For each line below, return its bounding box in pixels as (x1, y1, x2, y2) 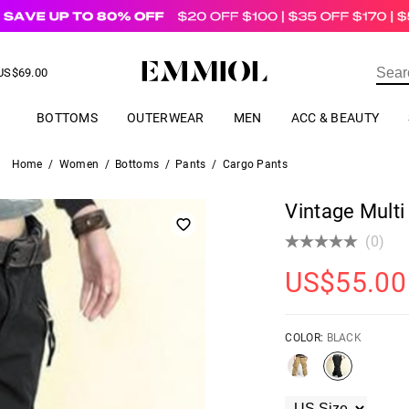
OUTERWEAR (127, 110, 204, 125)
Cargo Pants (222, 158, 288, 171)
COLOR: (285, 331, 327, 344)
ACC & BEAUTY (290, 110, 380, 125)
